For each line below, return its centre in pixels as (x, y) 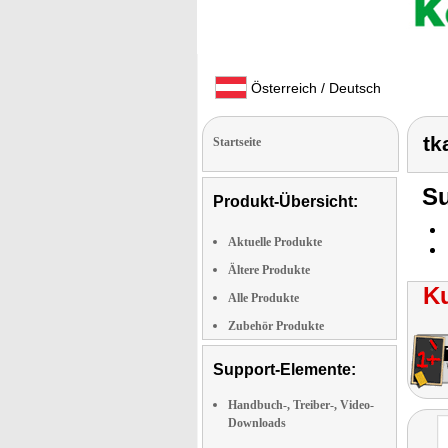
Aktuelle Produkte (275, 242)
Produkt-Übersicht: (285, 201)
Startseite (237, 142)
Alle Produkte (263, 298)
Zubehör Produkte (276, 326)
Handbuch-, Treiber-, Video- (301, 405)
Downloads (257, 423)
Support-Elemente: (284, 369)
